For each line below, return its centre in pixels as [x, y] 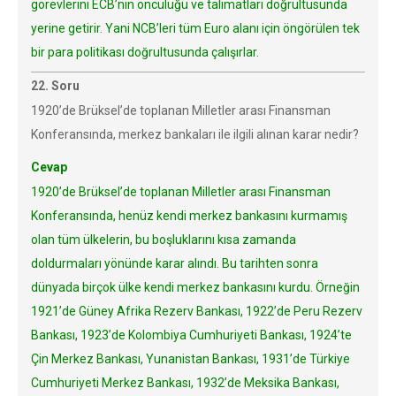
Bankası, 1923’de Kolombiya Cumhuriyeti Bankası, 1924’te [191, 335]
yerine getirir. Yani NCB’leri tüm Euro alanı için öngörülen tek [195, 28]
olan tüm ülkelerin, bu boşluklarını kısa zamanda [164, 240]
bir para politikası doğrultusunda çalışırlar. [145, 52]
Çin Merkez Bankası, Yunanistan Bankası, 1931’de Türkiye [190, 359]
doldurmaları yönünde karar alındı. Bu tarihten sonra [175, 263]
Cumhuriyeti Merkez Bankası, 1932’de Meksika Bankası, [185, 383]
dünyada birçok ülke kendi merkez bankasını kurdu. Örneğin [195, 287]
